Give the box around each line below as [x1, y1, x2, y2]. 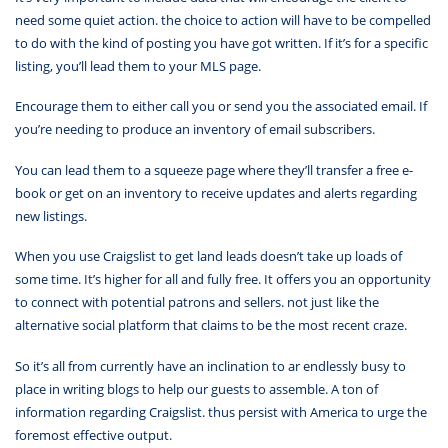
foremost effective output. [15, 425, 172, 444]
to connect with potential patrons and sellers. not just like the [15, 293, 379, 312]
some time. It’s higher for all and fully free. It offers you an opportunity [15, 270, 431, 289]
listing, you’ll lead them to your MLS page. [15, 56, 261, 75]
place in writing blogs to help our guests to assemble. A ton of [15, 379, 378, 398]
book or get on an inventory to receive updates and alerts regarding [15, 183, 417, 202]
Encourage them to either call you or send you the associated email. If [15, 97, 427, 116]
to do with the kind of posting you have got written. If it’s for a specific [15, 33, 428, 52]
